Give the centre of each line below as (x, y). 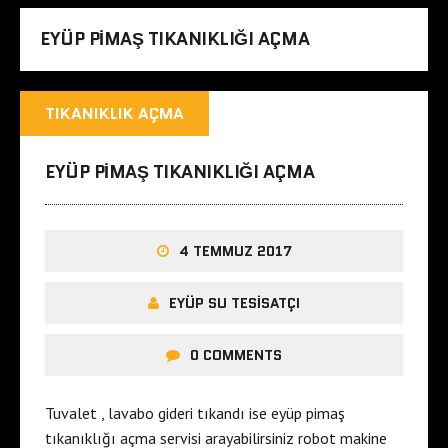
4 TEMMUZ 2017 (235, 251)
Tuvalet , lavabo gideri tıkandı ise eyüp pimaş (195, 413)
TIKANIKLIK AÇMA (114, 114)
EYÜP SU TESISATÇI (234, 303)
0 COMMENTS (236, 355)
